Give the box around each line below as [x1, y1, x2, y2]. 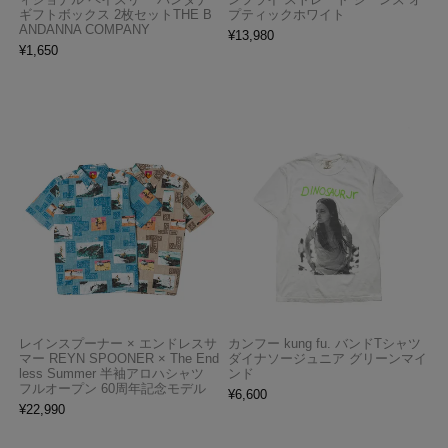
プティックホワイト [228, 7, 346, 23]
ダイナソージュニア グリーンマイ [228, 350, 428, 366]
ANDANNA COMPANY [18, 22, 150, 38]
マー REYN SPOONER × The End [18, 350, 219, 366]
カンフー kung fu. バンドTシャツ [228, 335, 422, 351]
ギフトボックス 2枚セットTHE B [18, 7, 212, 23]
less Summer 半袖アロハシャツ [18, 365, 204, 381]
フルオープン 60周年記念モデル [18, 380, 206, 396]
